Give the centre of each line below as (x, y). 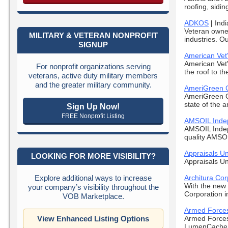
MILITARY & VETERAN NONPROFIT (93, 35)
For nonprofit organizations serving (93, 66)
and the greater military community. (93, 84)
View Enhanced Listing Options (93, 218)
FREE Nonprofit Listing (93, 116)
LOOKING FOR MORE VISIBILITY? (93, 156)
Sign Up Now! (93, 106)
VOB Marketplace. (93, 196)
